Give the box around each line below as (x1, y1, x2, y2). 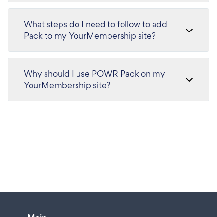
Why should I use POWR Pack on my (24, 68, 165, 79)
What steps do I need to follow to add (24, 18, 167, 30)
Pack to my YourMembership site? (24, 30, 155, 42)
